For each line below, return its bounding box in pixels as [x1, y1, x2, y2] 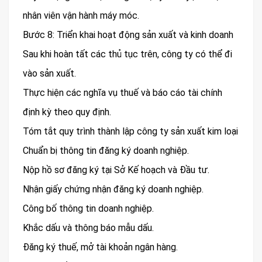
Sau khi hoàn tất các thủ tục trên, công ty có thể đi [23, 49, 232, 60]
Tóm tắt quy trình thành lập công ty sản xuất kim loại [23, 126, 238, 137]
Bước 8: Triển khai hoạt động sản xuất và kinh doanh [23, 29, 233, 41]
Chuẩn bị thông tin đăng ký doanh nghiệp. [23, 145, 189, 157]
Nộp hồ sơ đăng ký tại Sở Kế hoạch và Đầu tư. [23, 164, 209, 176]
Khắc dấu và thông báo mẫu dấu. [23, 222, 154, 234]
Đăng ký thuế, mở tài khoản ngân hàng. [23, 242, 178, 253]
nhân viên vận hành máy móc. [23, 10, 139, 22]
